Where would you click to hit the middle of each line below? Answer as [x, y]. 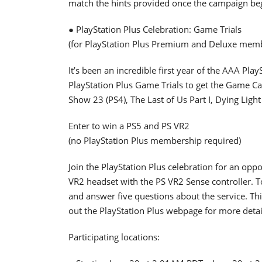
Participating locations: [114, 237]
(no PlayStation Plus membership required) [155, 140]
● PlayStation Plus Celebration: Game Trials [155, 29]
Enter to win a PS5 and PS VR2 [129, 125]
